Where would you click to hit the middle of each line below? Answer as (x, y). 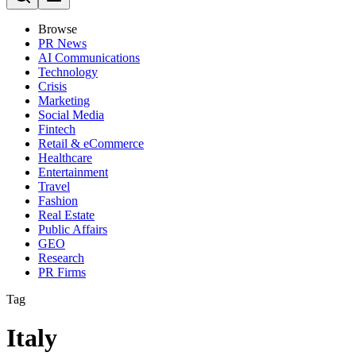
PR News (62, 43)
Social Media (71, 115)
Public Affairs (73, 229)
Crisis (52, 86)
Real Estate (66, 215)
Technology (68, 72)
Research (61, 258)
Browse (58, 29)
